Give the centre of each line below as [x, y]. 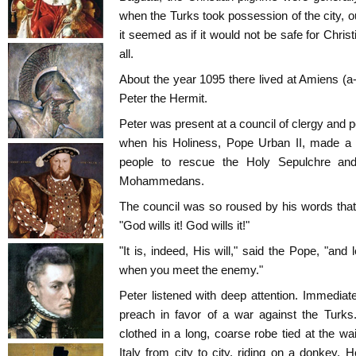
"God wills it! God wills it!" [184, 225]
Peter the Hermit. [163, 98]
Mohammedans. [162, 181]
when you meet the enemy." [191, 270]
